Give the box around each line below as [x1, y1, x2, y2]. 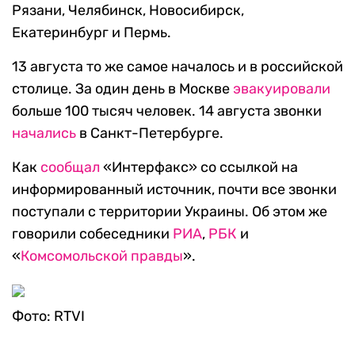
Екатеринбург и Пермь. [12, 24, 171, 42]
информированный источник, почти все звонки [12, 181, 337, 199]
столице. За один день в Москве [12, 80, 233, 98]
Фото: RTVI [12, 307, 85, 326]
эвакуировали [233, 80, 330, 98]
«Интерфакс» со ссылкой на [100, 158, 298, 177]
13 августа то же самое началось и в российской [12, 58, 343, 76]
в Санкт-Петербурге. [76, 124, 223, 143]
